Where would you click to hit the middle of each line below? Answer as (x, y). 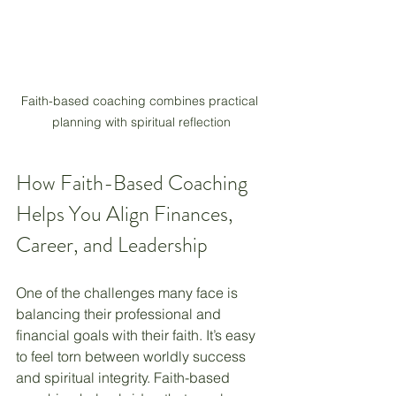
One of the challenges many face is (129, 292)
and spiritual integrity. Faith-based (125, 377)
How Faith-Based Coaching (134, 183)
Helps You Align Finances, (127, 213)
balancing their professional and (120, 313)
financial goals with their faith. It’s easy (137, 335)
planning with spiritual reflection (141, 122)
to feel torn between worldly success (133, 356)
